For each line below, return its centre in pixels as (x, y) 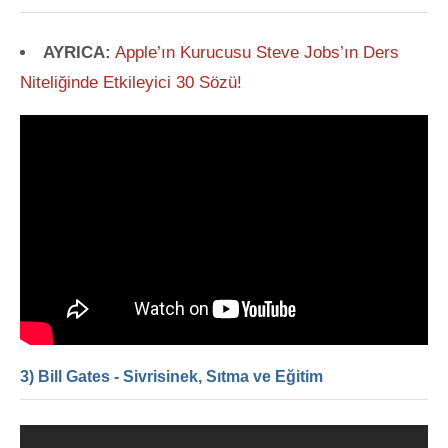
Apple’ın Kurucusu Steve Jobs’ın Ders (257, 52)
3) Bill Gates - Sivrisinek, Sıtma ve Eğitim (171, 377)
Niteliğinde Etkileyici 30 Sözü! (131, 82)
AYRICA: (77, 52)
